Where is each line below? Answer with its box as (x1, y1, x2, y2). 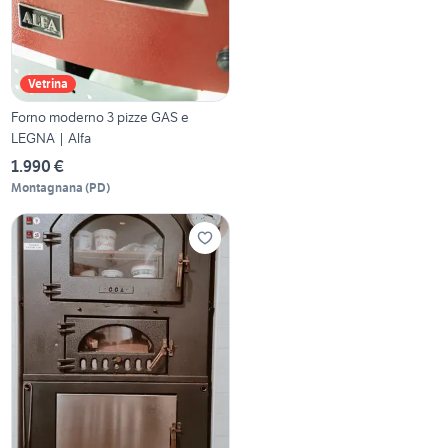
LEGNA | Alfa (11, 128, 92, 147)
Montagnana (11, 179, 84, 195)
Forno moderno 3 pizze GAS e (11, 107, 190, 126)
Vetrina (28, 75, 69, 91)
